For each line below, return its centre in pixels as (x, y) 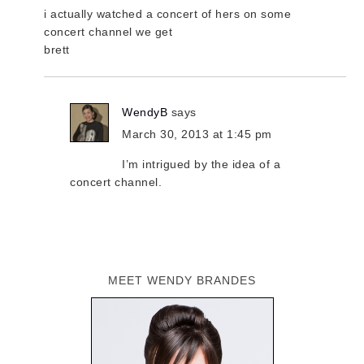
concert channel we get (108, 32)
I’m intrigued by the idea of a (201, 165)
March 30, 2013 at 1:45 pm (197, 134)
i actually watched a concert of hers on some (168, 14)
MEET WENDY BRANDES (182, 281)
